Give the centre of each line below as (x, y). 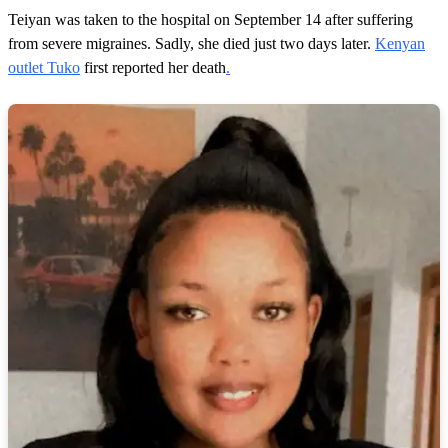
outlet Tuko (44, 67)
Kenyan (400, 43)
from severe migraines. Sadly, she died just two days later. (191, 43)
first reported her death (153, 67)
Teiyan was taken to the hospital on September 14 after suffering (210, 19)
